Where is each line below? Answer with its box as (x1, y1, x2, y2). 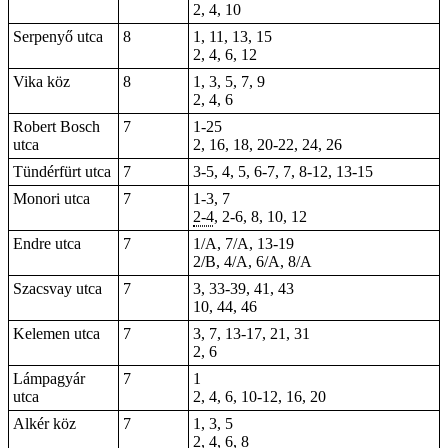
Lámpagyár (13, 370, 85, 387)
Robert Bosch (13, 118, 100, 135)
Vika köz (13, 73, 70, 90)
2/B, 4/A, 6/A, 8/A (193, 253, 312, 270)
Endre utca (13, 235, 81, 252)
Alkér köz (13, 415, 76, 432)
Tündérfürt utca (13, 163, 111, 180)
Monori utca (13, 190, 90, 207)
